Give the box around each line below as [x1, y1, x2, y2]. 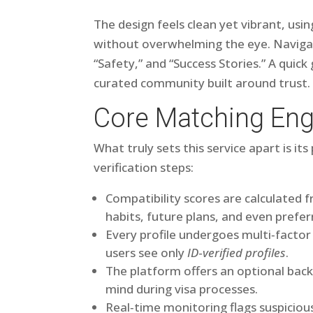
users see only [105, 245, 188, 261]
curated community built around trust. [94, 75, 311, 91]
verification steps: [94, 159, 194, 175]
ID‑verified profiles [187, 245, 286, 261]
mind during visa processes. [105, 281, 259, 297]
